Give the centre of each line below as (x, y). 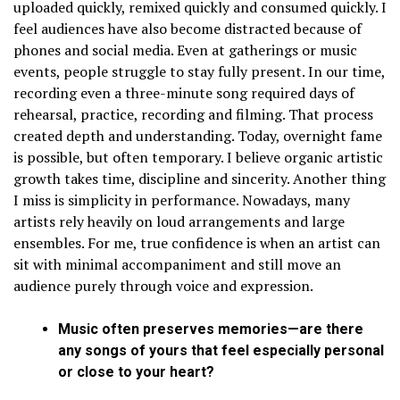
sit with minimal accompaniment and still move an (177, 265)
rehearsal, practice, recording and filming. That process (193, 115)
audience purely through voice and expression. (163, 286)
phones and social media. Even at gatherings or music (185, 50)
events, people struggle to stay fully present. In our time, (199, 72)
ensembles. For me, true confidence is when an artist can (197, 243)
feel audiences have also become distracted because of (187, 29)
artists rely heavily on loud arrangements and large (179, 222)
